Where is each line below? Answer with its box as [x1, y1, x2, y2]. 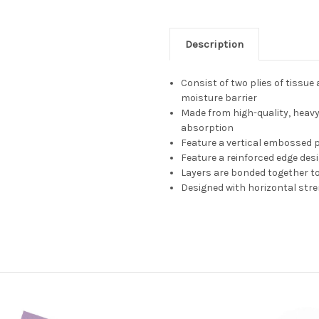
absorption [181, 122, 234, 135]
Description [185, 38, 244, 51]
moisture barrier [181, 92, 258, 105]
